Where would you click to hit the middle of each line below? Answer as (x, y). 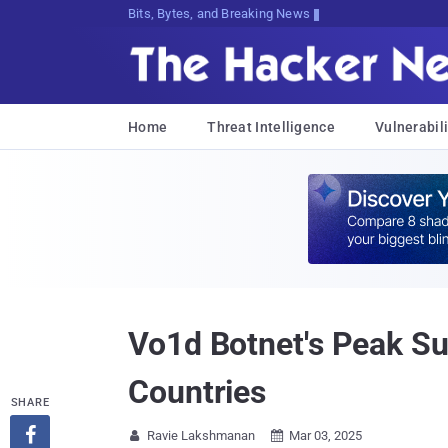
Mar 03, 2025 (325, 435)
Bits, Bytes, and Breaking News (219, 13)
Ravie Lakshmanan (201, 435)
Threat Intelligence (271, 127)
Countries (197, 392)
